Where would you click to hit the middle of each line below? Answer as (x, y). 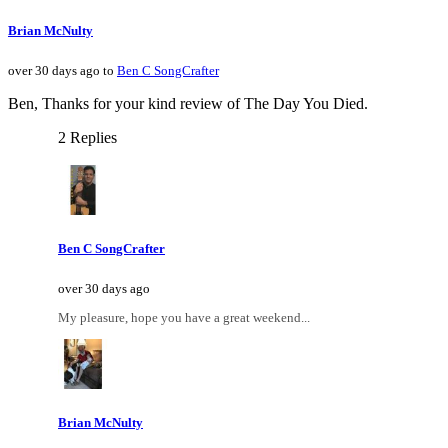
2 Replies (87, 137)
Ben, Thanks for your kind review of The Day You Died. (188, 103)
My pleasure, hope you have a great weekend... (184, 318)
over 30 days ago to (62, 70)
